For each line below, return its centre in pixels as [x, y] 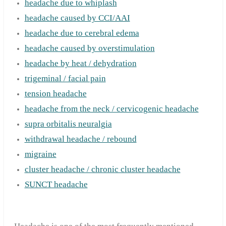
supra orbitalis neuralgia [68, 124]
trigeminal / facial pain [65, 78]
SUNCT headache [56, 184]
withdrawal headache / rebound [80, 139]
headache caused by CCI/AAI [77, 18]
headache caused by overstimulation [90, 48]
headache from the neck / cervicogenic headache [111, 108]
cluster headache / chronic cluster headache [102, 169]
